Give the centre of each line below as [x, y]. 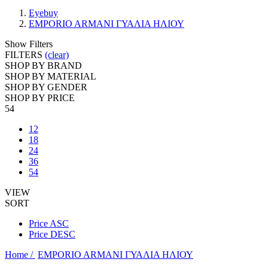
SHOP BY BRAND [43, 66]
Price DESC [52, 234]
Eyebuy [43, 13]
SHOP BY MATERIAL [51, 76]
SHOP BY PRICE [40, 98]
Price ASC [49, 223]
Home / [20, 255]
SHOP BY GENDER [46, 87]
